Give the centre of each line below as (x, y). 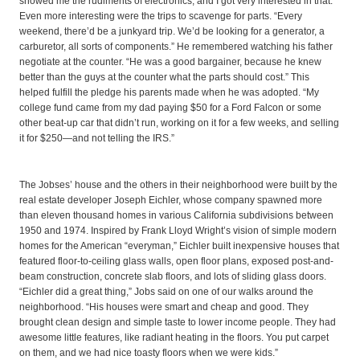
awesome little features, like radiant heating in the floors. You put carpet (174, 338)
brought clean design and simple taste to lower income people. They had (178, 323)
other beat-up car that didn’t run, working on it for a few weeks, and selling (179, 123)
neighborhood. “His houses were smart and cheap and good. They (164, 307)
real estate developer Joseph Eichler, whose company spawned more (171, 200)
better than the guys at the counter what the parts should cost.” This (164, 78)
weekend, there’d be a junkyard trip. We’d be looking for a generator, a (172, 32)
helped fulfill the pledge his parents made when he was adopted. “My (169, 93)
